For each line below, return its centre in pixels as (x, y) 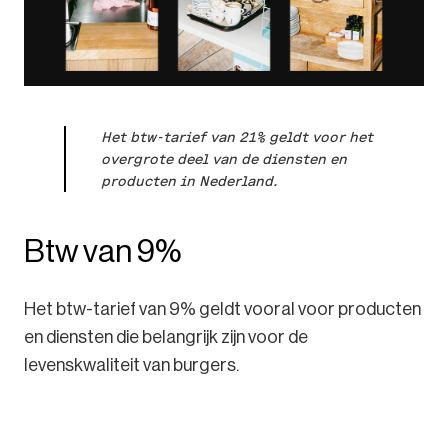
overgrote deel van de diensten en (224, 159)
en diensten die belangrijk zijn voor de (166, 337)
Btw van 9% (102, 251)
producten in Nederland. (189, 181)
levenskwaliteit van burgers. (131, 365)
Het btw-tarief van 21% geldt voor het (237, 137)
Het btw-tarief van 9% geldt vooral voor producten (222, 309)
